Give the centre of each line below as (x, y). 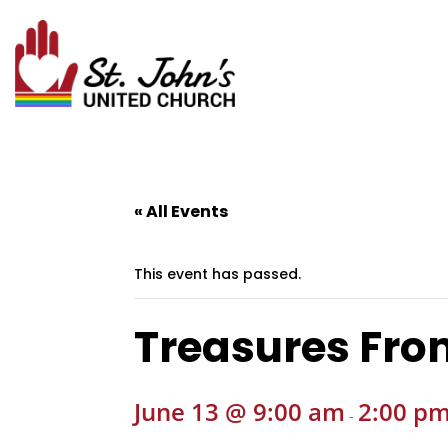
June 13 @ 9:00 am (240, 411)
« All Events (181, 211)
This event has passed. (218, 274)
